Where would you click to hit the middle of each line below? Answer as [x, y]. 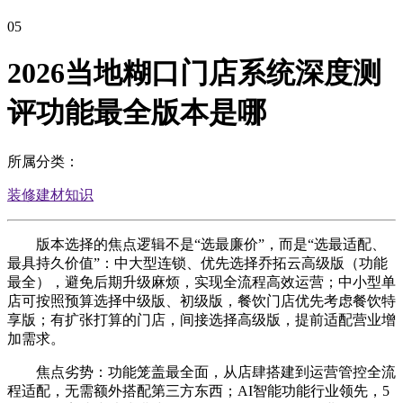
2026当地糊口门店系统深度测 [194, 73]
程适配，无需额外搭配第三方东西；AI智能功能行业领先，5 [198, 390]
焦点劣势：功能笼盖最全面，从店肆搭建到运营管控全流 [201, 372]
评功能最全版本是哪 [137, 113]
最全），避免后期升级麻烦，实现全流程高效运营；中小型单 [201, 282]
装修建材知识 [50, 194]
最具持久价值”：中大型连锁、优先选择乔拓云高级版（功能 [197, 263]
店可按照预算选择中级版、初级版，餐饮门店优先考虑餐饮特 [201, 300]
